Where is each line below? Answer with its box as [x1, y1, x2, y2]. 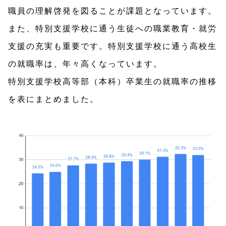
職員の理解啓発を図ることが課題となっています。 [8, 5, 217, 17]
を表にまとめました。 [8, 93, 99, 105]
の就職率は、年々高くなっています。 [8, 58, 162, 70]
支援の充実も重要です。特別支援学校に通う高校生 [8, 40, 217, 52]
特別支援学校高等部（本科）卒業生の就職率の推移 [8, 75, 217, 87]
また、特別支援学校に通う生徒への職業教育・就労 [8, 22, 217, 34]
